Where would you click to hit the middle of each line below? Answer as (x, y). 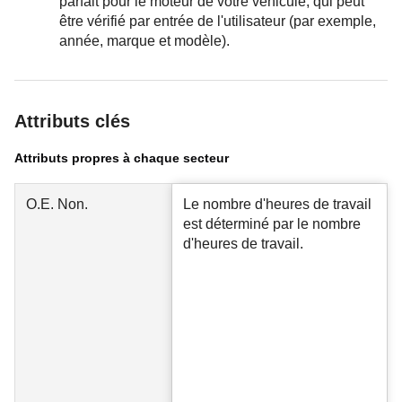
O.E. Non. (57, 204)
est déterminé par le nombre (272, 224)
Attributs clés (72, 121)
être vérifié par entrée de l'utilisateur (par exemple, (218, 21)
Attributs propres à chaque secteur (122, 158)
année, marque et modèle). (144, 41)
